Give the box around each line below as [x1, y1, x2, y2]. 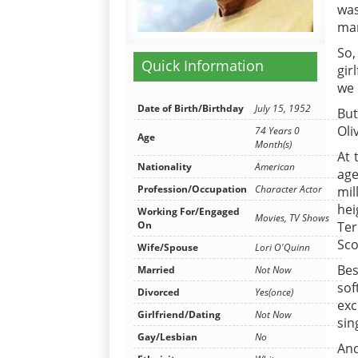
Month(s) [255, 137, 292, 151]
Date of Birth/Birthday [137, 101, 244, 115]
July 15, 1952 [255, 101, 311, 115]
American [255, 159, 295, 173]
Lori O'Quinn [255, 240, 310, 254]
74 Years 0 [255, 123, 300, 137]
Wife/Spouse [137, 240, 198, 254]
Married [137, 262, 175, 276]
